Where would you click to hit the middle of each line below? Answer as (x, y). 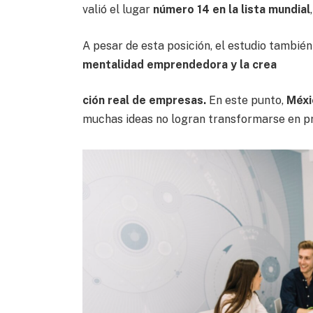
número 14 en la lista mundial (231, 10)
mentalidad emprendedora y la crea (179, 64)
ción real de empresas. (144, 101)
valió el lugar (117, 10)
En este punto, (246, 101)
